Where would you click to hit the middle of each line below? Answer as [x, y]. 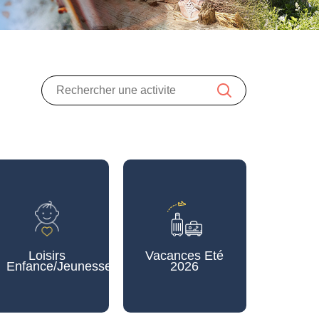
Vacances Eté [185, 255]
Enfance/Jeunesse [59, 266]
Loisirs [47, 255]
